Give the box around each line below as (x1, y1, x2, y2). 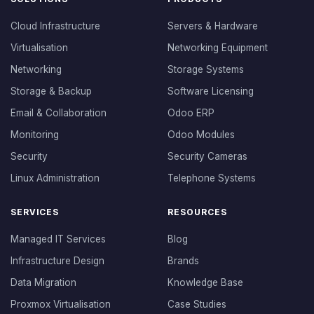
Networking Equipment (168, 42, 268, 53)
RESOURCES (168, 207, 227, 217)
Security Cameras (168, 151, 247, 162)
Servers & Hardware (168, 20, 258, 32)
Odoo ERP (168, 107, 214, 118)
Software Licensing (168, 86, 254, 97)
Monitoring (11, 129, 59, 140)
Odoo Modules (168, 129, 235, 140)
